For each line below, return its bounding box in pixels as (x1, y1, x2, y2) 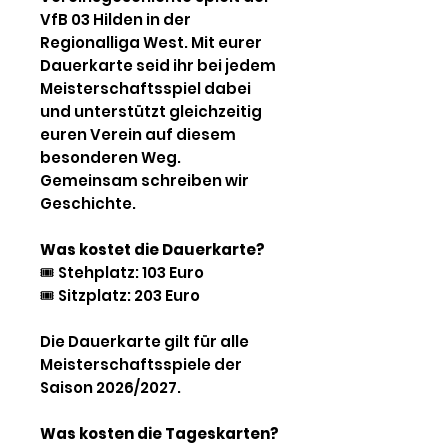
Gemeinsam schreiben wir (40, 169, 249, 191)
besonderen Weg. (40, 146, 181, 168)
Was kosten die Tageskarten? (40, 422, 279, 444)
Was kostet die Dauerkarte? (40, 238, 265, 260)
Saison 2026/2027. (40, 376, 181, 398)
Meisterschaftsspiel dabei (40, 77, 251, 99)
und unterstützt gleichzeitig (40, 100, 262, 122)
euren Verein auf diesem (40, 123, 236, 145)
